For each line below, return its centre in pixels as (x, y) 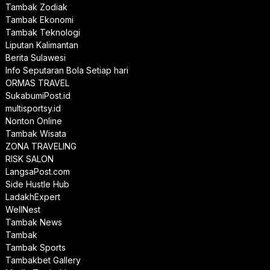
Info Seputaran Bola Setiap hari (67, 71)
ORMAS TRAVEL (37, 83)
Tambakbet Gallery (43, 260)
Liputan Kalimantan (42, 45)
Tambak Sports (35, 248)
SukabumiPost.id (38, 96)
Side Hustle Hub (37, 184)
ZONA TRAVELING (41, 146)
